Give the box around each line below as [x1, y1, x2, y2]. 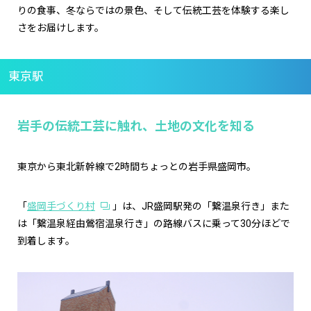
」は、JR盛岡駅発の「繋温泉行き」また [112, 201, 289, 212]
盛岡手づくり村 [27, 201, 95, 212]
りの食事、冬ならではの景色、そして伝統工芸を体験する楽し [17, 5, 289, 17]
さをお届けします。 [17, 22, 104, 34]
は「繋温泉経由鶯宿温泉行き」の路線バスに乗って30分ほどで [17, 218, 290, 230]
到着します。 [17, 235, 75, 247]
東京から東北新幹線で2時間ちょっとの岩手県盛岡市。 [17, 161, 256, 173]
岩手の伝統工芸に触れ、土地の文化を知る [17, 119, 255, 134]
